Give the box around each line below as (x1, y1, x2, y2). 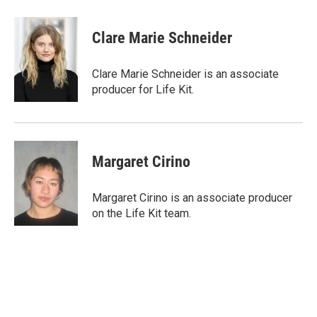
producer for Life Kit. (92, 83, 194, 96)
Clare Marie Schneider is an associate (92, 67, 279, 81)
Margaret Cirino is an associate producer (92, 191, 292, 204)
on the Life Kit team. (92, 207, 191, 220)
